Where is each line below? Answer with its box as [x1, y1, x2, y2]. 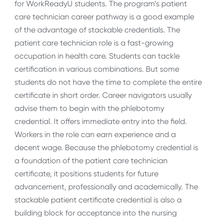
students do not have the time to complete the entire [15, 77, 202, 87]
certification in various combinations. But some [15, 64, 179, 74]
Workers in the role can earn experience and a [15, 130, 176, 139]
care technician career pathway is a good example [15, 12, 194, 22]
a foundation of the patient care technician [15, 156, 168, 166]
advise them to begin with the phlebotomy [15, 104, 164, 113]
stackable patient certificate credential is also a [15, 195, 182, 205]
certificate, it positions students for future [15, 169, 158, 179]
